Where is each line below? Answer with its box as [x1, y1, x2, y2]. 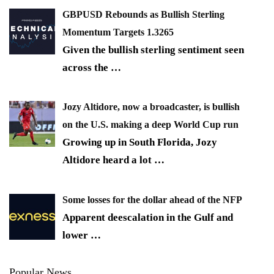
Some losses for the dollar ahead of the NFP [62, 194, 242, 205]
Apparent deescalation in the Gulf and [62, 211, 233, 223]
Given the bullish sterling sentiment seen [62, 43, 244, 56]
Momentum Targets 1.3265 [62, 26, 174, 37]
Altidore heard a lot [62, 154, 154, 166]
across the [62, 61, 111, 73]
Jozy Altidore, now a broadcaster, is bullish [62, 102, 240, 113]
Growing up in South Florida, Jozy [62, 136, 217, 149]
